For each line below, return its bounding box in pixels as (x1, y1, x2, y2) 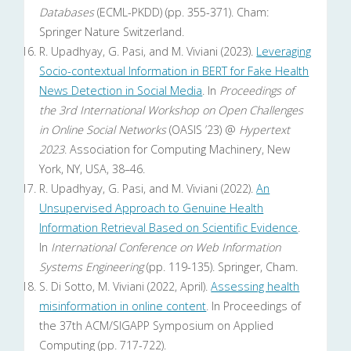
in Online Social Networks (39, 122, 167, 138)
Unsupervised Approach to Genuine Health (39, 201, 264, 216)
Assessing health (211, 279, 300, 295)
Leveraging (256, 44, 312, 60)
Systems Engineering (39, 259, 144, 275)
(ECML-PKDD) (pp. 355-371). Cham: (94, 5, 270, 20)
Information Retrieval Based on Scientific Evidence (39, 220, 299, 236)
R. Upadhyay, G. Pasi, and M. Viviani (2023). (39, 44, 257, 60)
